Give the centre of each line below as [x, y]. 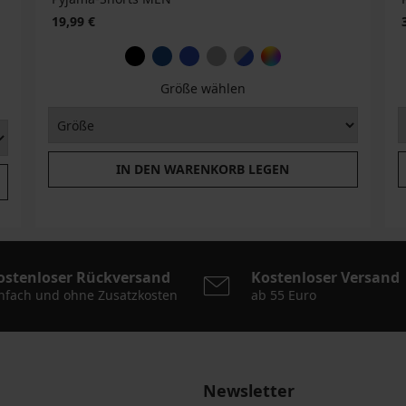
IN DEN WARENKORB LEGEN [203, 169]
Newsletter [249, 391]
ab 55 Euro [284, 295]
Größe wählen [203, 89]
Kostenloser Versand [325, 278]
